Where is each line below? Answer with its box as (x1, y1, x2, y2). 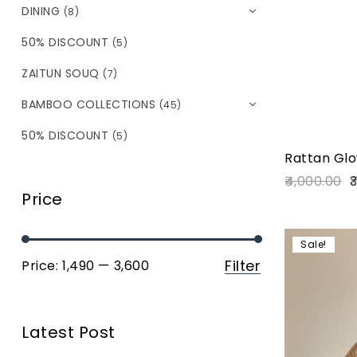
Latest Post (22, 321, 116, 344)
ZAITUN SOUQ (22, 65, 100, 81)
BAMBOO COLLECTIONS (22, 96, 155, 112)
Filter (225, 255, 261, 276)
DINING (22, 2, 60, 19)
